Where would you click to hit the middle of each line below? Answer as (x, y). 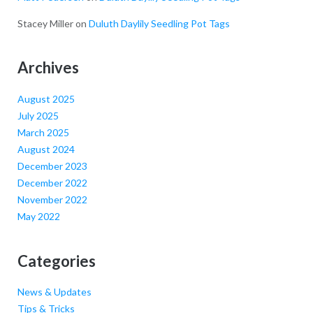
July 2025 (38, 116)
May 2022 (38, 217)
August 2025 (46, 99)
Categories (56, 261)
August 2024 (46, 150)
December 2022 (52, 183)
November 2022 (52, 200)
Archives (48, 68)
